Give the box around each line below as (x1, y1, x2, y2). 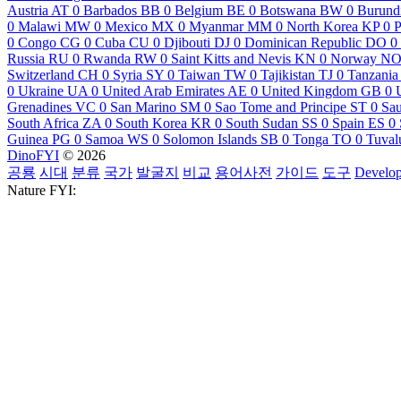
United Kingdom (261, 82, 357, 98)
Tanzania (347, 66, 398, 82)
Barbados (83, 2, 137, 18)
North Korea (286, 18, 358, 34)
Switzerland (7, 66, 74, 82)
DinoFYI (7, 147, 59, 163)
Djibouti (164, 34, 210, 50)
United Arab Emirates (102, 82, 225, 98)
